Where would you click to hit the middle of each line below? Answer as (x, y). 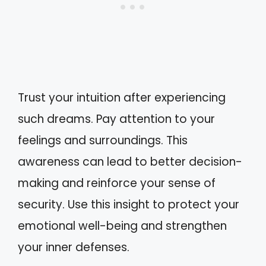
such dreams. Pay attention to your (116, 119)
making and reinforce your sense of (117, 183)
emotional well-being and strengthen (122, 226)
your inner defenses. (74, 247)
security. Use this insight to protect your (129, 204)
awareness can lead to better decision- (130, 161)
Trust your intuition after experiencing (122, 97)
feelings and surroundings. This (103, 140)
